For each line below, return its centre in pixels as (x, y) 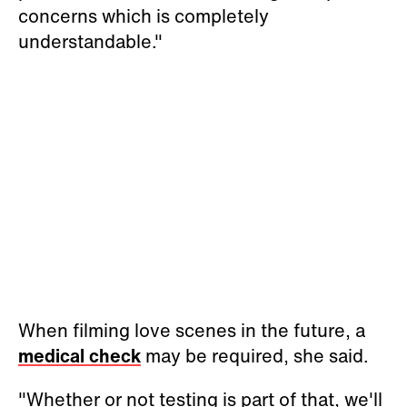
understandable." (90, 41)
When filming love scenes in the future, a (192, 330)
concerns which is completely (144, 15)
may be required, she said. (255, 355)
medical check (79, 355)
